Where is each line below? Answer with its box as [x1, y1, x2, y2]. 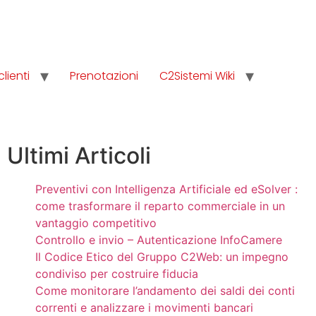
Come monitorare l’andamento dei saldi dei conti [35, 284, 295, 298]
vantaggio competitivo [35, 216, 157, 230]
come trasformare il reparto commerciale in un [35, 199, 285, 213]
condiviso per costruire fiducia [35, 267, 198, 281]
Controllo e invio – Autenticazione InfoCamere [35, 233, 282, 247]
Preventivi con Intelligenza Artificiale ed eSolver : [35, 182, 298, 196]
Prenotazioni [70, 68, 138, 84]
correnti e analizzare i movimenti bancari [35, 300, 253, 315]
